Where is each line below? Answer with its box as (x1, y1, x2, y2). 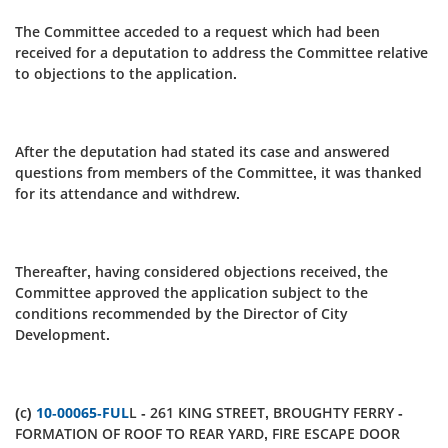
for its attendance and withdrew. (15, 184, 240, 203)
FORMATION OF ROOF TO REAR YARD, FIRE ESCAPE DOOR (15, 424, 400, 443)
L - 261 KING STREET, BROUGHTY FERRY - (129, 403, 403, 422)
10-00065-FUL (36, 403, 129, 422)
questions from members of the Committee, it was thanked (15, 163, 422, 182)
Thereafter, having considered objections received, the (15, 262, 388, 281)
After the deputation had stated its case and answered (15, 142, 390, 161)
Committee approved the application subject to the (15, 283, 368, 302)
